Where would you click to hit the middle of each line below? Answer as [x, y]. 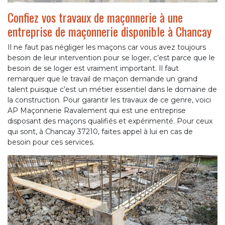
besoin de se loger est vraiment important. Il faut [93, 69]
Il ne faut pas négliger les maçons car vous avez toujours [107, 47]
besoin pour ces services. [51, 142]
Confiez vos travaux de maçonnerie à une [95, 17]
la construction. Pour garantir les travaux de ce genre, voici [109, 100]
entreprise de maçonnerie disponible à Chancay [109, 31]
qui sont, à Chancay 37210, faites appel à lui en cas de [100, 132]
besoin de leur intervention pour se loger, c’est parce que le [111, 58]
